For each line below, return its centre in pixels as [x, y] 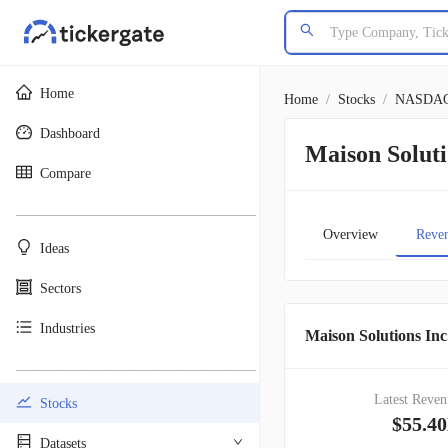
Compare [65, 173]
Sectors [60, 288]
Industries [67, 328]
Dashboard [70, 133]
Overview [350, 234]
